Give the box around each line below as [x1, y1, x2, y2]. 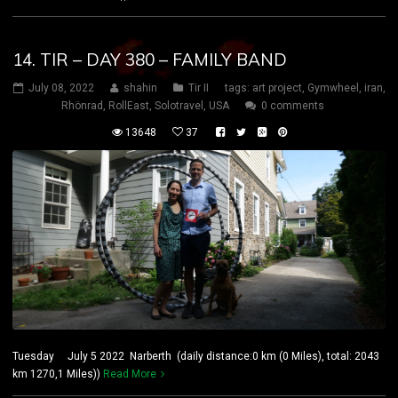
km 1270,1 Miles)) [12, 368, 103, 381]
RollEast [107, 99, 149, 113]
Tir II [187, 82, 209, 95]
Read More [103, 368, 156, 381]
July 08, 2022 [28, 82, 94, 95]
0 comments [260, 99, 324, 113]
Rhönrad [60, 99, 103, 113]
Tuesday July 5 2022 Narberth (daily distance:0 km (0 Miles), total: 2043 [12, 350, 379, 363]
